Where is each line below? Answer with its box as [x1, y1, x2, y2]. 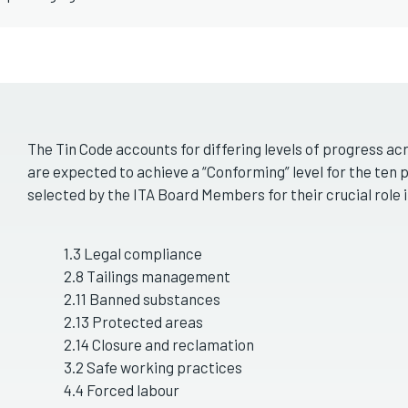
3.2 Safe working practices [64, 358, 242, 376]
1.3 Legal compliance [64, 244, 202, 262]
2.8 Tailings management [64, 267, 230, 285]
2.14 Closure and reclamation [64, 335, 254, 353]
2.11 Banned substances [64, 290, 220, 308]
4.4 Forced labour [64, 381, 179, 399]
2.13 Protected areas [64, 312, 203, 331]
